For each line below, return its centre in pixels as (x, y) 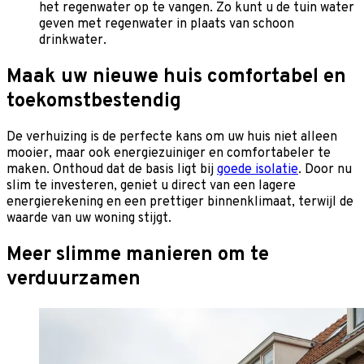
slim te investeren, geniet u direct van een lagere (151, 186)
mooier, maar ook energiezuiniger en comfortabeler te (169, 154)
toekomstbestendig (94, 101)
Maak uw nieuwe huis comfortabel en (176, 77)
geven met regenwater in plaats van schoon (167, 24)
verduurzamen (74, 280)
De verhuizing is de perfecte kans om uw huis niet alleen (172, 138)
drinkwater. (73, 40)
